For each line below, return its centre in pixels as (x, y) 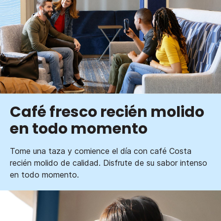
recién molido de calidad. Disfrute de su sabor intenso (109, 163)
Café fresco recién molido (107, 112)
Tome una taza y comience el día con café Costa (101, 151)
